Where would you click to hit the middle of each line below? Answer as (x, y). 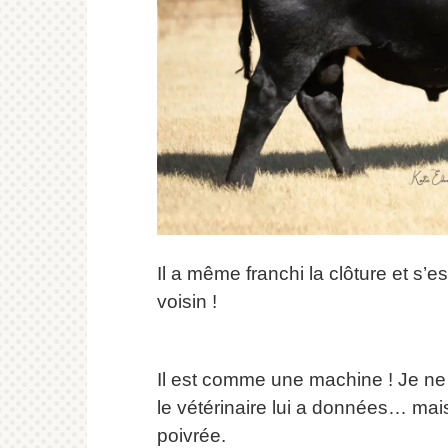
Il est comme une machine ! (275, 379)
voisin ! (187, 301)
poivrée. (191, 435)
